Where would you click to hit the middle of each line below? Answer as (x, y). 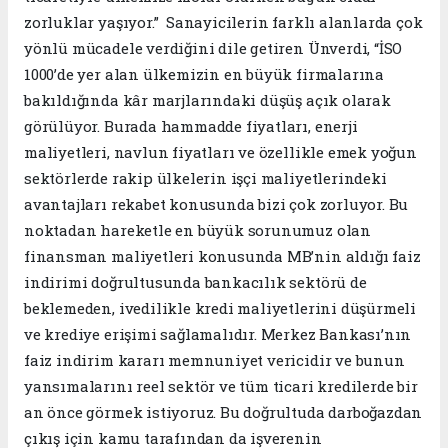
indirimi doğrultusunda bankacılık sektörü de (195, 282)
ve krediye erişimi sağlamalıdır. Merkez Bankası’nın (218, 334)
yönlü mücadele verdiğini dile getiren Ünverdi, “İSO (213, 48)
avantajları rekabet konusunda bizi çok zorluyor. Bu (216, 204)
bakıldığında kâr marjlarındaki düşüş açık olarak (207, 100)
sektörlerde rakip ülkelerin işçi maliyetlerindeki (205, 178)
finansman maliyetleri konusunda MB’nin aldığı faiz (222, 256)
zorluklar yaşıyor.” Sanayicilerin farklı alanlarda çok (223, 22)
